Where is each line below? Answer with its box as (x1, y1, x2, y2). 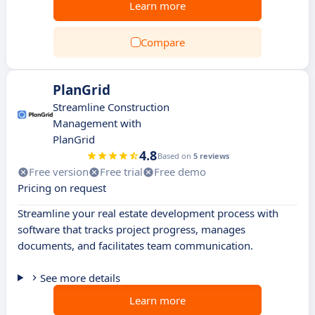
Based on (157, 150, 193, 161)
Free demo (154, 165, 206, 179)
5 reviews (193, 150, 229, 161)
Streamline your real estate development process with (18, 206, 278, 220)
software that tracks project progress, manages (18, 222, 245, 236)
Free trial (100, 165, 143, 179)
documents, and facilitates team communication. (18, 238, 253, 252)
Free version (29, 165, 89, 179)
